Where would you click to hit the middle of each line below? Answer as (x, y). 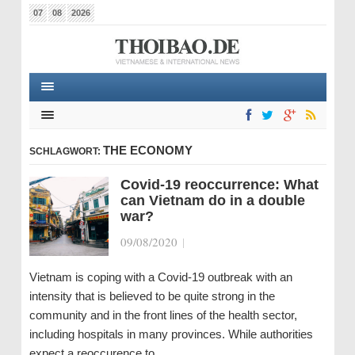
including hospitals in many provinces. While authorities (171, 334)
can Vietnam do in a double (212, 200)
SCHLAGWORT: (66, 151)
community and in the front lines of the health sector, (163, 315)
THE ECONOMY (147, 150)
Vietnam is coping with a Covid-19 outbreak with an (160, 277)
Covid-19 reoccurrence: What (219, 185)
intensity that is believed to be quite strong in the (152, 296)
